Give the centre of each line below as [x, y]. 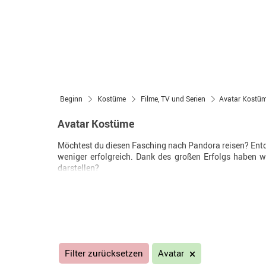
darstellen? [78, 168]
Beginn [71, 99]
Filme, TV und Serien [173, 99]
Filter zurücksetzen [104, 253]
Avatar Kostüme [96, 123]
